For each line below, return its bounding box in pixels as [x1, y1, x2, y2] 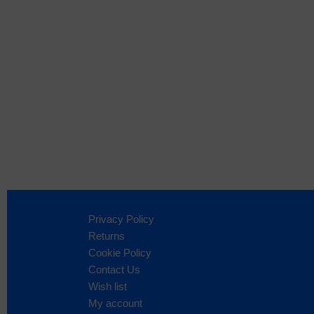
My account [88, 296, 142, 309]
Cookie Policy [88, 246, 151, 259]
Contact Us [88, 263, 140, 275]
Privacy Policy [88, 212, 154, 225]
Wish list [88, 280, 127, 292]
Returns [88, 229, 125, 242]
